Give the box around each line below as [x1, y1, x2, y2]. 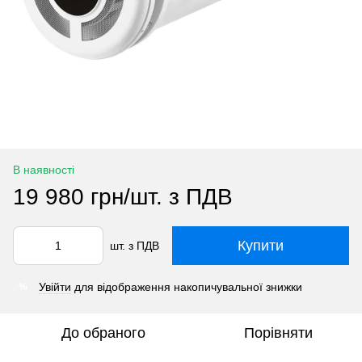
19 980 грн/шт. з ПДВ [13, 184, 233, 209]
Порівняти [243, 325, 313, 341]
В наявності [13, 163, 74, 176]
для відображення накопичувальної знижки [71, 280, 302, 293]
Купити [238, 238, 284, 254]
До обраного [61, 325, 145, 341]
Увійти [39, 280, 71, 293]
